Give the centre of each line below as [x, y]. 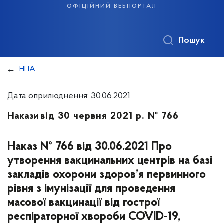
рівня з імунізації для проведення [91, 189]
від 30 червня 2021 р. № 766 [110, 116]
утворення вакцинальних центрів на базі [110, 161]
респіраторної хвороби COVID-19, [94, 217]
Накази [23, 116]
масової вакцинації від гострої [84, 203]
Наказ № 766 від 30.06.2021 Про [90, 147]
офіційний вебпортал [112, 6]
